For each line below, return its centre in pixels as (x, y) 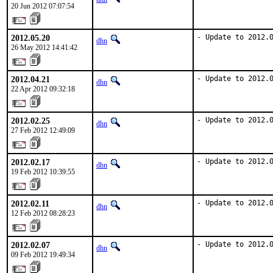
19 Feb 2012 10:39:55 (43, 172)
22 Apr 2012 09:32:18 (43, 89)
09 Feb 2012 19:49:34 (43, 255)
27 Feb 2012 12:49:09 (43, 130)
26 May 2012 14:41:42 (44, 48)
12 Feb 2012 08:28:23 (43, 213)
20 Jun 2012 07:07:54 (43, 6)
